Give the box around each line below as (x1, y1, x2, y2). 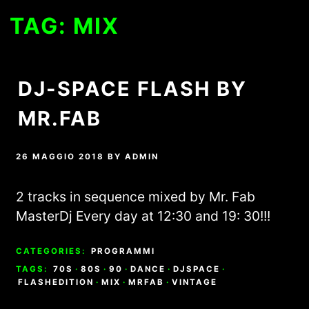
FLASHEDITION (18, 277, 94, 287)
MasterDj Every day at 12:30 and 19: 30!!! (16, 207, 271, 224)
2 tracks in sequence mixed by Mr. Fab (16, 188, 256, 205)
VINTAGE (172, 277, 218, 287)
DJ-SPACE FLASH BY (18, 76, 248, 101)
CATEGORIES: (16, 246, 90, 256)
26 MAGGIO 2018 (16, 151, 105, 161)
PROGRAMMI (91, 246, 156, 256)
